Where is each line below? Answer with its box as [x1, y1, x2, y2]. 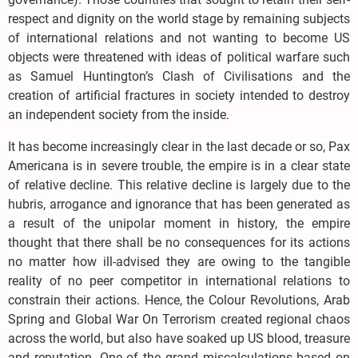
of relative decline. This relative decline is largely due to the [8, 177, 350, 193]
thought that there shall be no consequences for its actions [8, 235, 350, 251]
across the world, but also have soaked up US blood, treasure [8, 331, 350, 347]
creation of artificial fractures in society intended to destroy [8, 88, 350, 104]
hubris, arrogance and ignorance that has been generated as [8, 197, 350, 213]
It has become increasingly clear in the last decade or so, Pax [8, 139, 350, 155]
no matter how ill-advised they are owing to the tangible [8, 254, 350, 270]
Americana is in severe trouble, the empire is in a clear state [8, 158, 350, 174]
